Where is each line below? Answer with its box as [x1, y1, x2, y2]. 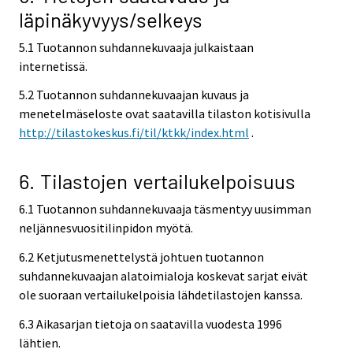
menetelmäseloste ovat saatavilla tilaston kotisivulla [19, 106, 310, 122]
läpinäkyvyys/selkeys [19, 6, 203, 32]
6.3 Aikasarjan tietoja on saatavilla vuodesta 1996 [19, 315, 282, 332]
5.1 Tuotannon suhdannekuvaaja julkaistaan [19, 39, 254, 55]
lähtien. [19, 334, 61, 351]
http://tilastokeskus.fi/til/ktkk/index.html [19, 124, 249, 141]
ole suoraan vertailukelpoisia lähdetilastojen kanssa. [19, 286, 303, 303]
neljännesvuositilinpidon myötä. [19, 220, 193, 236]
